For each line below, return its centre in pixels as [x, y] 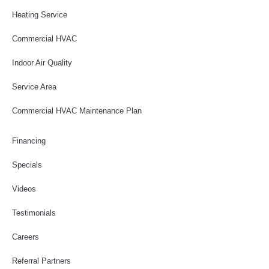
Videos [24, 189]
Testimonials [34, 213]
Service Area [34, 86]
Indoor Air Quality [42, 62]
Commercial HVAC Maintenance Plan [77, 110]
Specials [27, 165]
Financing [29, 141]
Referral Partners [41, 261]
